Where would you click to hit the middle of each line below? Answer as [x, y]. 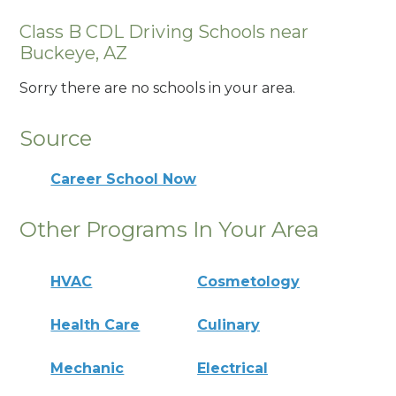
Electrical [233, 368]
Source [56, 139]
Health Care [95, 324]
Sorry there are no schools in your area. [158, 88]
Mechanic [88, 368]
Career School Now [124, 179]
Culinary [229, 324]
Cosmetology [249, 281]
